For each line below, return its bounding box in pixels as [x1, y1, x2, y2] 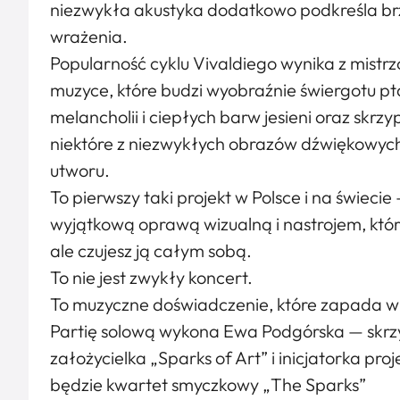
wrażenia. [50, 25, 128, 47]
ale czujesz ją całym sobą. [50, 239, 252, 262]
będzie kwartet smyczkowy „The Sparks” [50, 373, 366, 396]
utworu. [50, 159, 110, 181]
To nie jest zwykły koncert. [50, 266, 253, 288]
